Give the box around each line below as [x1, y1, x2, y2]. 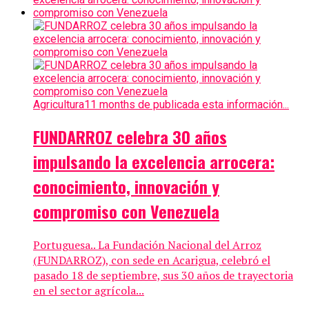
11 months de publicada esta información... [84, 97, 289, 111]
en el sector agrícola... [33, 283, 144, 299]
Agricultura [33, 97, 84, 111]
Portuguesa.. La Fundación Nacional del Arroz [33, 237, 261, 253]
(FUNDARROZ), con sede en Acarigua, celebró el [33, 252, 270, 268]
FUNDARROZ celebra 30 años [33, 124, 227, 150]
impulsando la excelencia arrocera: [33, 149, 275, 175]
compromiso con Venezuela [33, 199, 219, 224]
